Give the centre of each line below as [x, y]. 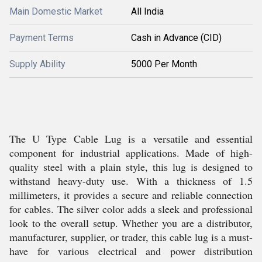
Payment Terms [42, 38]
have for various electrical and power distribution [131, 251]
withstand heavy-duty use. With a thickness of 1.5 [131, 181]
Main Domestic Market [56, 11]
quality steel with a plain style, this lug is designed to [131, 167]
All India [147, 11]
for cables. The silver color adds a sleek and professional [131, 209]
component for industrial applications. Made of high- [131, 153]
